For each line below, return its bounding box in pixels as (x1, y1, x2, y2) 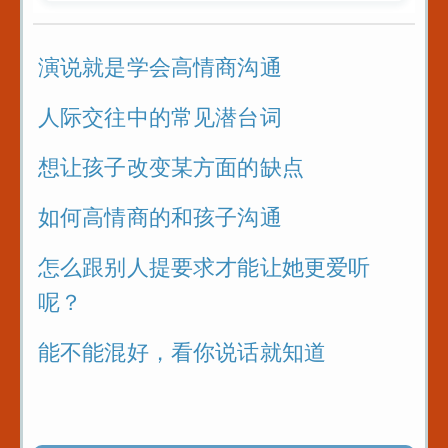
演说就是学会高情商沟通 (38, 55, 282, 81)
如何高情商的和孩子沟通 (38, 205, 282, 231)
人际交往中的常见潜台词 (38, 105, 282, 131)
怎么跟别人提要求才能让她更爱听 (38, 255, 371, 281)
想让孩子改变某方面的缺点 (38, 155, 304, 181)
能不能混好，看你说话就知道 (38, 340, 327, 366)
